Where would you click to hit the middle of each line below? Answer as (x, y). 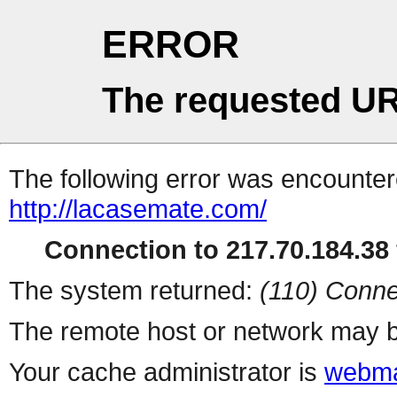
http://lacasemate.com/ (138, 209)
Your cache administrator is (167, 372)
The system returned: (134, 291)
